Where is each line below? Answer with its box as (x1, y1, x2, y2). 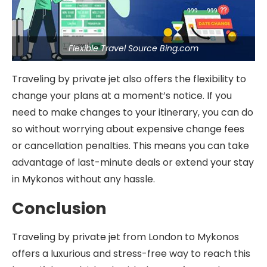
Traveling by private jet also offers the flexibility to (12, 72, 246, 86)
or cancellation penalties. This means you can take (12, 139, 249, 153)
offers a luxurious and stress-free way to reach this (12, 247, 250, 260)
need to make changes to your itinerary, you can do (12, 105, 253, 119)
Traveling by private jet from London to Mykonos (12, 230, 239, 244)
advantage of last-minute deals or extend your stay (12, 156, 254, 169)
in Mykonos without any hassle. (12, 172, 155, 186)
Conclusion (12, 197, 107, 219)
